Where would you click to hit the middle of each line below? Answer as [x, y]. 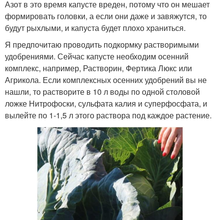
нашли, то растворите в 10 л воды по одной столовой [102, 91]
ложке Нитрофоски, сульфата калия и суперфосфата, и [106, 103]
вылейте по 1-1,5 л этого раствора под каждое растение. [108, 115]
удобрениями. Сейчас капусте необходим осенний [97, 56]
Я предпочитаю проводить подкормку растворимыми [102, 44]
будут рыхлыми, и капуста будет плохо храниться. [95, 27]
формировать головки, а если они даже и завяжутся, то [106, 16]
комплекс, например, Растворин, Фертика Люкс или [98, 68]
